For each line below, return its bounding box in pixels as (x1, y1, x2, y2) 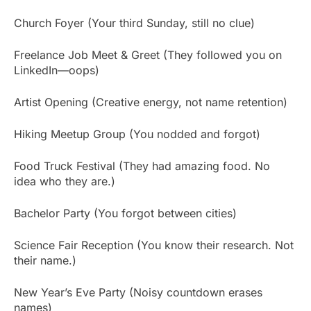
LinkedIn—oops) (14, 63, 99, 78)
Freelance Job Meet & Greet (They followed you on (14, 48, 282, 62)
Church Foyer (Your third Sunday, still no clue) (14, 16, 255, 31)
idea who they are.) (14, 174, 115, 189)
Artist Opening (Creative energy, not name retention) (14, 95, 287, 110)
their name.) (14, 253, 76, 268)
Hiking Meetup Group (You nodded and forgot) (14, 127, 260, 142)
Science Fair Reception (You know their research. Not (14, 238, 294, 253)
